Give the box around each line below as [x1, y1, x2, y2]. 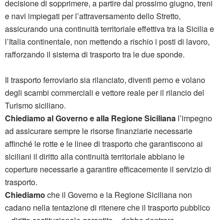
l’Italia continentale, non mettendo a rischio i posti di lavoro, [5, 36, 210, 48]
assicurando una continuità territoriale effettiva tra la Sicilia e [5, 23, 214, 35]
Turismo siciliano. [5, 100, 66, 111]
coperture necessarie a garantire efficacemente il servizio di [5, 164, 211, 175]
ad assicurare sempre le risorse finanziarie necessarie [5, 125, 192, 137]
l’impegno [176, 112, 212, 124]
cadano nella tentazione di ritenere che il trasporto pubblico [5, 202, 210, 214]
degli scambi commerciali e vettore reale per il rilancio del [5, 87, 204, 99]
